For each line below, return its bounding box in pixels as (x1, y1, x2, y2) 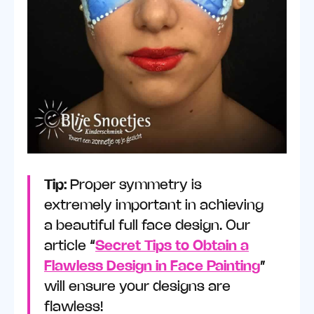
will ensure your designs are (43, 280, 231, 294)
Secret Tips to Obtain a (95, 240, 249, 254)
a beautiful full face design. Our (43, 219, 250, 233)
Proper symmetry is (69, 179, 202, 193)
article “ (43, 240, 95, 254)
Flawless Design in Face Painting (43, 260, 260, 274)
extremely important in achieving (43, 199, 264, 213)
